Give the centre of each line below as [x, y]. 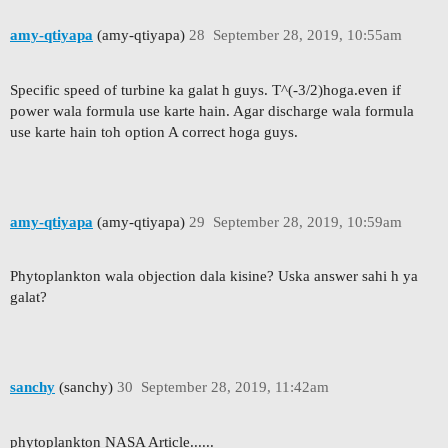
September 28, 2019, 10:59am [307, 221]
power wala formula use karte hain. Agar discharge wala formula [212, 111]
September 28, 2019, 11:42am [234, 386]
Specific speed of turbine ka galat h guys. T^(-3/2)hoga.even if [205, 90]
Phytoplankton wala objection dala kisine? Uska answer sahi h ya [214, 276]
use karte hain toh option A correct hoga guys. [154, 132]
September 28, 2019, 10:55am [307, 35]
